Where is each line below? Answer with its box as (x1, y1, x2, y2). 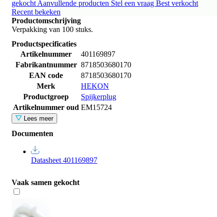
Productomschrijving (12, 16, 81, 25)
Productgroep (23, 92, 69, 101)
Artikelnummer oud (13, 103, 79, 111)
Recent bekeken (12, 7, 61, 16)
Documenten (12, 129, 53, 138)
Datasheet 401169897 (31, 155, 97, 164)
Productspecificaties (12, 39, 77, 48)
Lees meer (23, 114, 53, 122)
